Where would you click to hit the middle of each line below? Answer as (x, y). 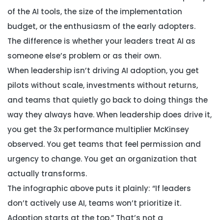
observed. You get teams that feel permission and (104, 144)
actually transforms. (47, 174)
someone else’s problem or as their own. (84, 56)
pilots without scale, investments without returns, (103, 85)
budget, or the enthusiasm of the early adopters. (101, 26)
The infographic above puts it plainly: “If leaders (99, 188)
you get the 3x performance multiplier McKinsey (98, 129)
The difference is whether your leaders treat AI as (101, 41)
